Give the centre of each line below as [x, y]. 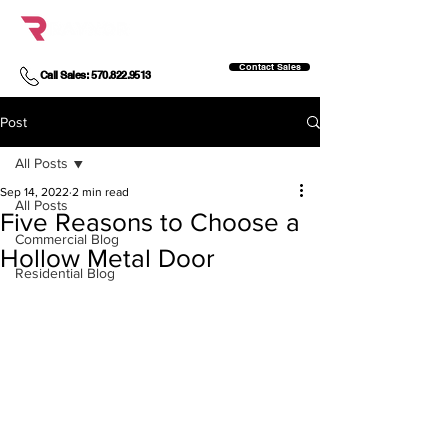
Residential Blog [65, 273]
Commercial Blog [67, 239]
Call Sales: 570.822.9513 [95, 75]
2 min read [100, 192]
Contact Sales [269, 66]
